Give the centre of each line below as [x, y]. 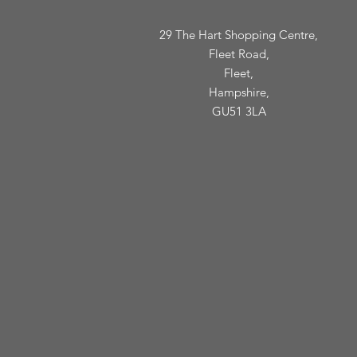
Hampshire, [239, 92]
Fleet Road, [239, 53]
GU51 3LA [239, 111]
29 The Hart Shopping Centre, [239, 34]
